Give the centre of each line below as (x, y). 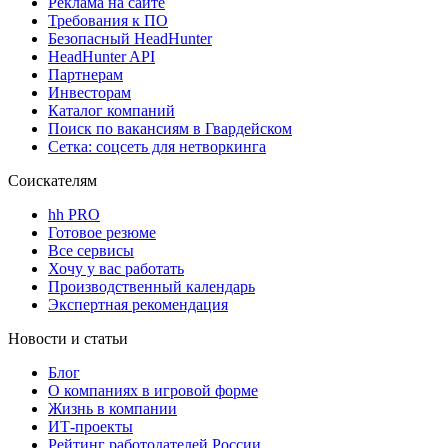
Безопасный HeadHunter (130, 39)
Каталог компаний (111, 111)
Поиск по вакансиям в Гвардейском (170, 129)
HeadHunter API (101, 57)
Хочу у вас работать (116, 269)
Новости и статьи (68, 339)
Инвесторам (89, 93)
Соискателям (52, 181)
